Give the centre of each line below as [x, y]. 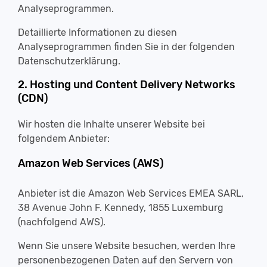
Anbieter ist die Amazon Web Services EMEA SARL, [131, 193]
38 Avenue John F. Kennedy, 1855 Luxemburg [121, 208]
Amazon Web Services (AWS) [91, 163]
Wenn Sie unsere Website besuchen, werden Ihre [127, 246]
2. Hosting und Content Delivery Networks [127, 85]
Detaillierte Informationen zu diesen [97, 32]
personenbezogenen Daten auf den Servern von [125, 260]
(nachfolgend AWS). [62, 222]
